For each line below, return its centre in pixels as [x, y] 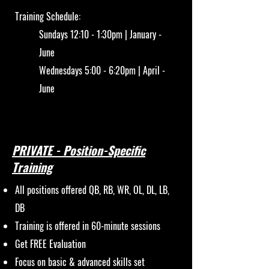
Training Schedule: [48, 16]
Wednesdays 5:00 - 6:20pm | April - [102, 70]
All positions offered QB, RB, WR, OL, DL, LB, [92, 190]
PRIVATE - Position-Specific [79, 150]
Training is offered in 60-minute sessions [88, 226]
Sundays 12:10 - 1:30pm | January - [100, 34]
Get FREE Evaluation [50, 244]
